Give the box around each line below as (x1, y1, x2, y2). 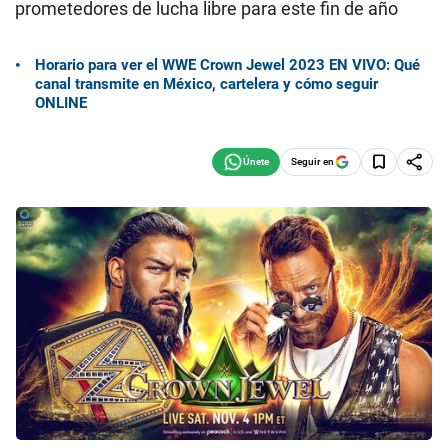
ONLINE (35, 93, 87, 112)
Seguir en (291, 155, 334, 167)
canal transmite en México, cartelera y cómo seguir (35, 74, 378, 93)
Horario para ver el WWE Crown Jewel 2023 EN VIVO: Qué (35, 55, 420, 74)
